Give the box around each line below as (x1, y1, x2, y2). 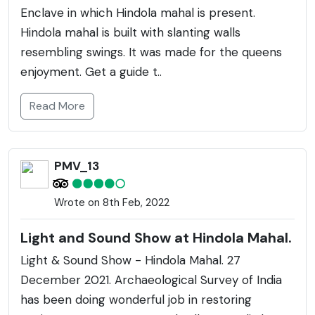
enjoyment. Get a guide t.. (20, 63, 162, 79)
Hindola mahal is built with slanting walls (20, 24, 240, 40)
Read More (30, 98, 85, 113)
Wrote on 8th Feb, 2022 (54, 195, 169, 210)
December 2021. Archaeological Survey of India (20, 271, 282, 288)
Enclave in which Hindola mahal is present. (20, 4, 255, 20)
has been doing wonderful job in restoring (20, 291, 252, 307)
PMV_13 (54, 157, 99, 174)
